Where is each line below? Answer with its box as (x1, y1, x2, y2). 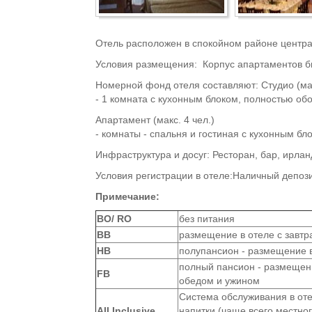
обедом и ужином (179, 275, 260, 286)
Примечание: (95, 191, 159, 202)
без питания (179, 213, 235, 224)
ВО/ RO (97, 213, 132, 224)
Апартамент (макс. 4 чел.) (95, 114, 214, 125)
